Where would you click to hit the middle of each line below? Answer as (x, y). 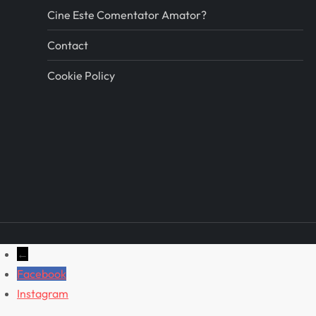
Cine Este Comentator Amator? (127, 15)
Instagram (43, 294)
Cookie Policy (81, 76)
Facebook (42, 274)
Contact (68, 45)
